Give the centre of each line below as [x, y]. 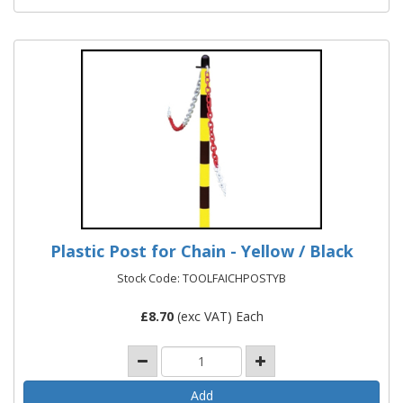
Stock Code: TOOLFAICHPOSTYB [201, 278]
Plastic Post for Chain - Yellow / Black [201, 251]
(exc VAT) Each [218, 316]
